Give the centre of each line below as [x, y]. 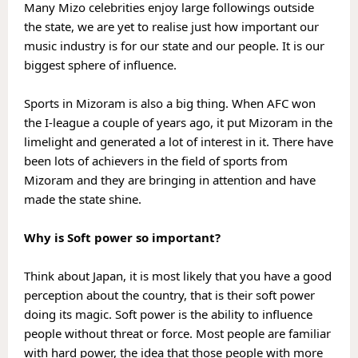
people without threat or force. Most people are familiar [177, 333]
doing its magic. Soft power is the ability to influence [168, 314]
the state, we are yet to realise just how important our [171, 26]
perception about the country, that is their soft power [169, 294]
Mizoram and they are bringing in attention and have [170, 179]
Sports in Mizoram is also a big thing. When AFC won [170, 103]
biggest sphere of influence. [102, 64]
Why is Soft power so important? [122, 237]
